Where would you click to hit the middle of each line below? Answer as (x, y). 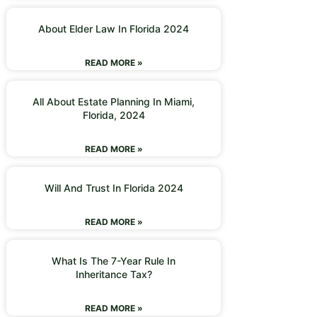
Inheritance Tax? (114, 274)
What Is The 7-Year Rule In (114, 261)
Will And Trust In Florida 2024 (114, 188)
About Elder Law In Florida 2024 (114, 29)
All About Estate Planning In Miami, (114, 102)
